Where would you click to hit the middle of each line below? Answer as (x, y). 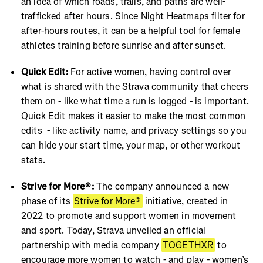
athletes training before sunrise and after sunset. (124, 45)
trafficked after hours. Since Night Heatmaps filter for (133, 16)
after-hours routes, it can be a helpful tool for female (131, 31)
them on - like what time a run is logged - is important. (135, 101)
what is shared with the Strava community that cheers (135, 86)
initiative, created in (185, 201)
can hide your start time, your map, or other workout (131, 145)
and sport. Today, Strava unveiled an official (114, 230)
